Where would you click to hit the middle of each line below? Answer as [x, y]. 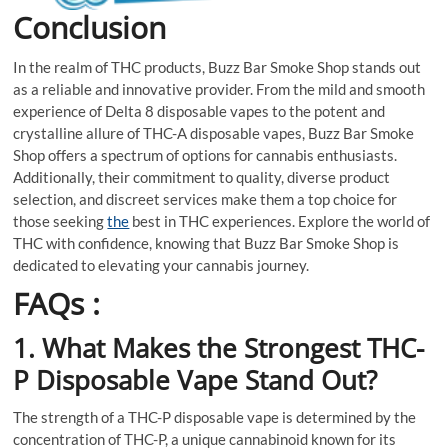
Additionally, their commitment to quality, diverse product [202, 177]
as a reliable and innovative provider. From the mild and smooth [219, 89]
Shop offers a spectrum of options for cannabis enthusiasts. [205, 155]
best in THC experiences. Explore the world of [280, 221]
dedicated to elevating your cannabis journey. [161, 265]
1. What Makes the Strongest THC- [219, 348]
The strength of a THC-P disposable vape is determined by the [215, 417]
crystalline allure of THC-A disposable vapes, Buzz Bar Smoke [214, 133]
